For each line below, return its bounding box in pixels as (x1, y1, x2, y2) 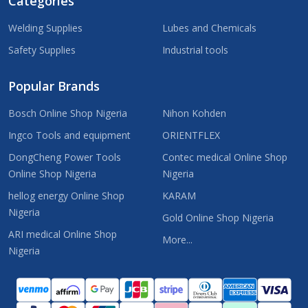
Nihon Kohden (162, 106, 226, 120)
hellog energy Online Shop (8, 188, 124, 202)
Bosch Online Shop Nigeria (8, 106, 127, 120)
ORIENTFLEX (162, 128, 220, 142)
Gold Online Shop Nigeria (162, 210, 274, 224)
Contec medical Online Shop (162, 150, 287, 164)
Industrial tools (162, 43, 228, 56)
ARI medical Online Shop (8, 227, 117, 241)
